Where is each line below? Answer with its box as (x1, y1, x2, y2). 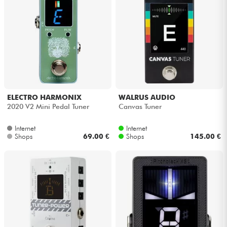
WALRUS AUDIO (118, 93, 175, 101)
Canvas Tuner (118, 102, 162, 110)
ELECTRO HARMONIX (7, 93, 82, 101)
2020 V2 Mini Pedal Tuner (7, 102, 89, 110)
